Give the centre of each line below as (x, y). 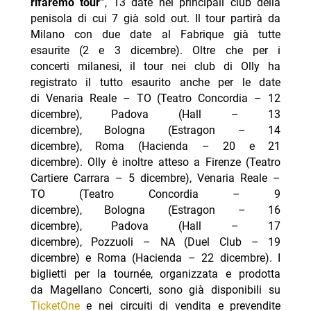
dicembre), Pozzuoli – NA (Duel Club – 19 (155, 242)
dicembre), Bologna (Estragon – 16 (155, 210)
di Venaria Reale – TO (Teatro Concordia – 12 (155, 99)
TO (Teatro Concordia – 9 (155, 194)
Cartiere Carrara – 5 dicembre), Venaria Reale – (155, 178)
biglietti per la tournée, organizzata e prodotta (155, 274)
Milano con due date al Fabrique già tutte (155, 35)
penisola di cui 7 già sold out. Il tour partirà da (155, 19)
